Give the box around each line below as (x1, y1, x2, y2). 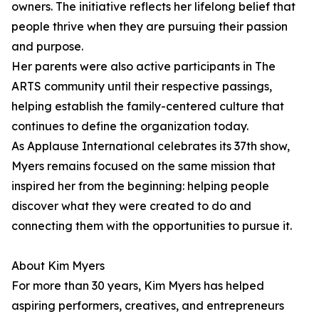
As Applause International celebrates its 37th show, (11, 139, 290, 154)
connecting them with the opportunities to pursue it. (11, 219, 292, 234)
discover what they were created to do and (11, 199, 251, 214)
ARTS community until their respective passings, (11, 79, 272, 94)
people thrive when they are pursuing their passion (11, 19, 288, 34)
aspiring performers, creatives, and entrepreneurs (11, 298, 284, 313)
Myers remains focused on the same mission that (11, 159, 276, 174)
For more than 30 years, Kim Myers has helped (11, 278, 264, 293)
